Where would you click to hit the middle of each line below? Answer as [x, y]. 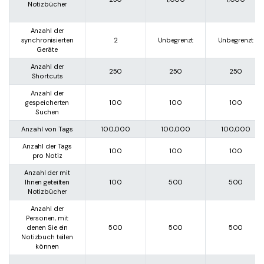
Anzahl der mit [47, 172]
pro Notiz [47, 155]
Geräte [47, 49]
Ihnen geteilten [47, 182]
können [47, 246]
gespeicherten [47, 102]
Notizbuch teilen [47, 237]
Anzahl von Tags [47, 129]
